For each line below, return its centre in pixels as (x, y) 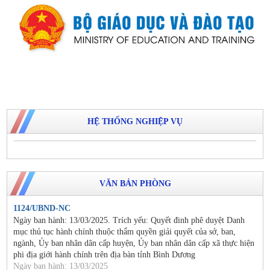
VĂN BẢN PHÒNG (135, 183)
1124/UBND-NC (42, 208)
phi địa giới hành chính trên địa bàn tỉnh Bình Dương (104, 254)
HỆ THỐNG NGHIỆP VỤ (135, 121)
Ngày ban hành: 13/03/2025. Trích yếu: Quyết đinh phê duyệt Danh (129, 220)
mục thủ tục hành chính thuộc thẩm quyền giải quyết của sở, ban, (124, 231)
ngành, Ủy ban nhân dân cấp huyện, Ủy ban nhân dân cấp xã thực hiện (134, 243)
